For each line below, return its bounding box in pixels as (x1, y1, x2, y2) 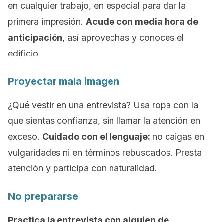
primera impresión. (8, 16, 86, 27)
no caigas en (152, 131, 204, 142)
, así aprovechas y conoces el (62, 32, 184, 43)
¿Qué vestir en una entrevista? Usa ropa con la (8, 100, 198, 110)
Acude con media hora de (86, 16, 198, 27)
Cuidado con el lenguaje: (42, 131, 152, 142)
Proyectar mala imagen (8, 75, 119, 87)
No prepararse (8, 190, 78, 202)
